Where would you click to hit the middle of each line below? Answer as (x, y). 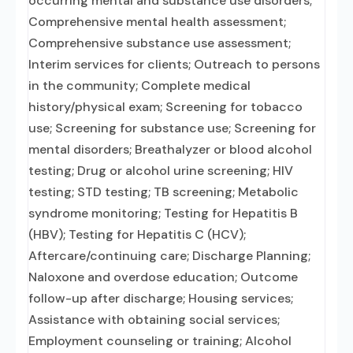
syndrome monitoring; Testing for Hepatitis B (163, 213)
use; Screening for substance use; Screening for (172, 128)
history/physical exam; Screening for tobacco (165, 107)
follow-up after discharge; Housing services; (161, 298)
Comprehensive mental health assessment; (157, 22)
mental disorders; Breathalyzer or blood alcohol (170, 149)
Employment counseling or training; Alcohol (160, 341)
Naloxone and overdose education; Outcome (163, 277)
